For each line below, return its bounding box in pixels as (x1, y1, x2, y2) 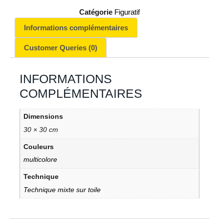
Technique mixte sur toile (23, 186, 101, 194)
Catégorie (79, 7, 112, 16)
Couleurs (23, 143, 54, 151)
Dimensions (23, 113, 63, 121)
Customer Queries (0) (24, 43, 97, 52)
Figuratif (114, 7, 140, 16)
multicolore (23, 156, 57, 164)
